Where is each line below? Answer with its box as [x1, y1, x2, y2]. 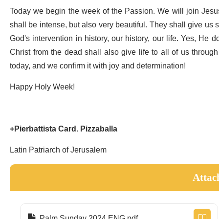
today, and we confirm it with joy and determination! [10, 58, 186, 75]
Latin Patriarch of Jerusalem [10, 142, 107, 159]
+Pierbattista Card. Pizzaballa [10, 121, 117, 138]
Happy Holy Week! [10, 79, 75, 96]
